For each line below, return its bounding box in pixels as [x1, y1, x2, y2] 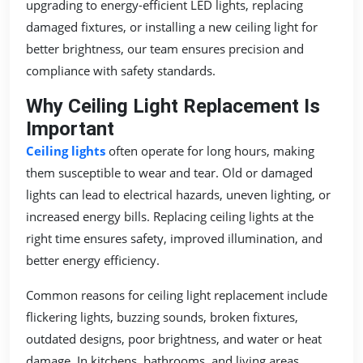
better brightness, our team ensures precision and [26, 40, 304, 57]
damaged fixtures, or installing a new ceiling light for [26, 18, 318, 35]
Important [26, 117, 114, 140]
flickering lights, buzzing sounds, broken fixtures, [26, 308, 298, 325]
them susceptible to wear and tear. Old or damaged [26, 164, 313, 181]
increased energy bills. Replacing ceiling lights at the [26, 207, 314, 224]
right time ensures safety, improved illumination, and [26, 229, 322, 246]
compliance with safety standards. [26, 62, 216, 79]
